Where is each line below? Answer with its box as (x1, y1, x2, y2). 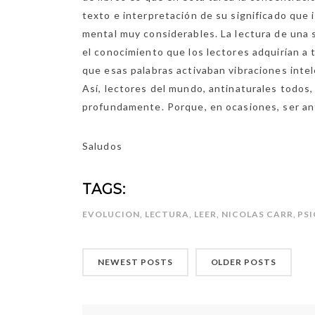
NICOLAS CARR (221, 209, 293, 219)
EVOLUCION (82, 209, 140, 219)
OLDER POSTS (210, 257, 277, 267)
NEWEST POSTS (98, 257, 173, 267)
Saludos (82, 140, 122, 152)
